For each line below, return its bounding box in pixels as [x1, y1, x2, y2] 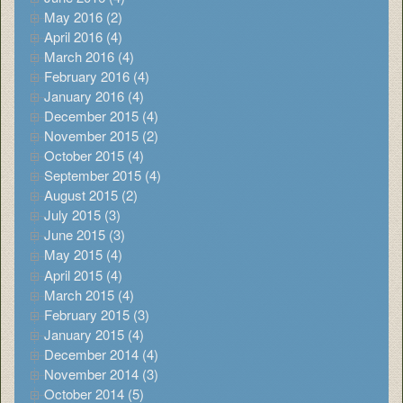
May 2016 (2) [44, 6, 122, 26]
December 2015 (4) [44, 106, 158, 126]
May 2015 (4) [44, 245, 122, 264]
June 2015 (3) [44, 225, 125, 245]
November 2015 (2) [44, 126, 158, 146]
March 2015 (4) [44, 284, 134, 304]
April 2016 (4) [44, 26, 122, 46]
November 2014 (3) [44, 363, 158, 383]
